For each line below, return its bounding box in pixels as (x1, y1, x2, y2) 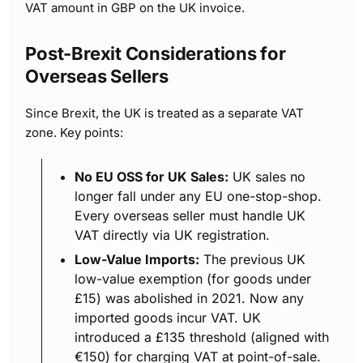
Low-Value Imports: (75, 251, 200, 267)
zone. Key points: (25, 125, 124, 140)
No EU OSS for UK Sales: (75, 169, 229, 185)
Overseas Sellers (25, 66, 169, 87)
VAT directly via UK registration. (75, 227, 271, 243)
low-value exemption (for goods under (75, 271, 312, 287)
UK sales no (228, 169, 306, 185)
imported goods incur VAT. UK (75, 310, 262, 326)
